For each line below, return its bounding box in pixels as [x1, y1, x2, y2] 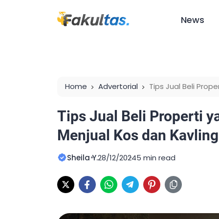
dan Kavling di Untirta [65, 95, 142, 105]
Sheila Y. [67, 153, 98, 163]
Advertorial [98, 81, 138, 91]
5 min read [136, 153, 175, 163]
